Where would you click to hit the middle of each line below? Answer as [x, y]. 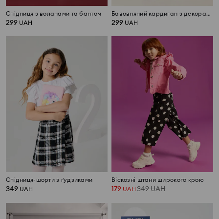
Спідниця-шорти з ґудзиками [49, 179]
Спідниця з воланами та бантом [54, 14]
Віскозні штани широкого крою [158, 179]
